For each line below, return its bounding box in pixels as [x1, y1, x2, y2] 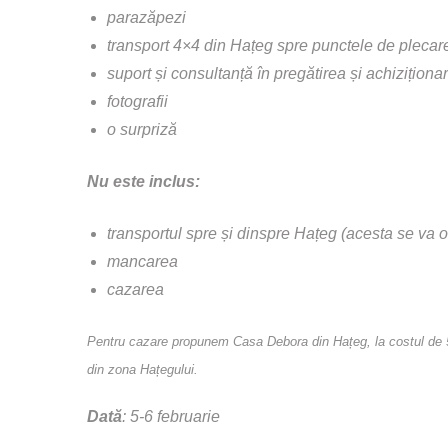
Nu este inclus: [87, 172, 204, 190]
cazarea [107, 280, 164, 298]
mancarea [107, 252, 178, 270]
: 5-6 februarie [122, 408, 220, 426]
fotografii [107, 92, 168, 110]
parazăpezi [107, 8, 186, 26]
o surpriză [107, 120, 181, 138]
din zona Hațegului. [87, 361, 198, 377]
